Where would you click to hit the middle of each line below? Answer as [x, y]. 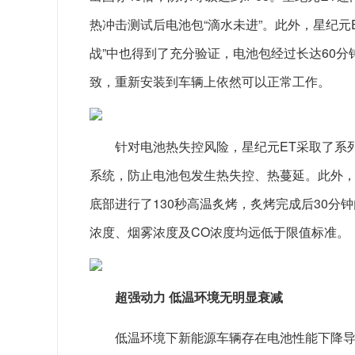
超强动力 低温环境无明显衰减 [199, 297]
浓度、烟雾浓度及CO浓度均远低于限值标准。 [219, 232]
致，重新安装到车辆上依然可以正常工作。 [210, 81]
